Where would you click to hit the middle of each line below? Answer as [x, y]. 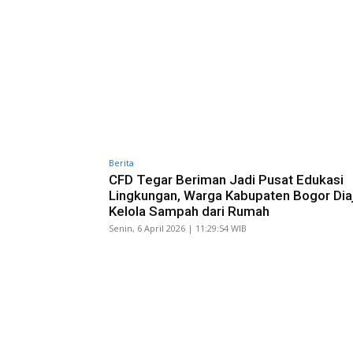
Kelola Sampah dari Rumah [189, 211]
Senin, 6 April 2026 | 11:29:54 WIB [178, 228]
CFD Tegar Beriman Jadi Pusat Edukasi [226, 179]
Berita [121, 162]
